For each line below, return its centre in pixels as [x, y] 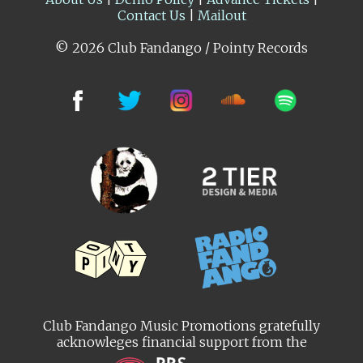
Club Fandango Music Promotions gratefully [181, 326]
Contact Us [151, 15]
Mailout [222, 15]
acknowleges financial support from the [181, 342]
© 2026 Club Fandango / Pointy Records [181, 47]
